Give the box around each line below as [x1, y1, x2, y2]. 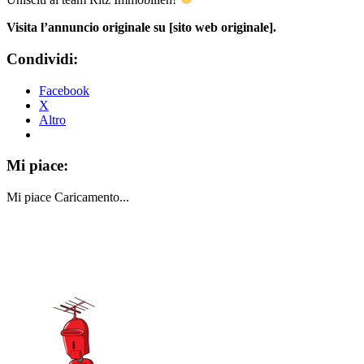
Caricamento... [54, 190, 129, 205]
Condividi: [6, 50, 78, 68]
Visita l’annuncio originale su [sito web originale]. [6, 20, 276, 35]
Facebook [39, 83, 89, 97]
